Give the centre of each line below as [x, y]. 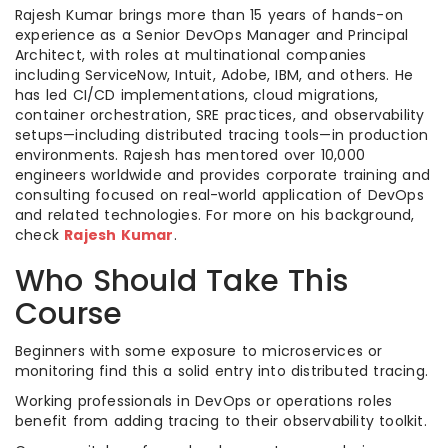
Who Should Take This [182, 281]
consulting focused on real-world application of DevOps [219, 195]
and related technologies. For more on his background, [215, 215]
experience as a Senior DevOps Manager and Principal [212, 35]
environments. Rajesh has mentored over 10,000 [190, 155]
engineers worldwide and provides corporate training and [223, 175]
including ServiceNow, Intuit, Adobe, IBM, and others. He [214, 75]
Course [69, 314]
